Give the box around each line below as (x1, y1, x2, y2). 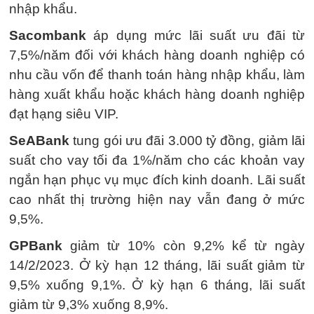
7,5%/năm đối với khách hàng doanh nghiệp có (9, 48, 305, 62)
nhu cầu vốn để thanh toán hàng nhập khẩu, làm (9, 67, 305, 82)
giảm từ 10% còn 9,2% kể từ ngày (62, 238, 305, 253)
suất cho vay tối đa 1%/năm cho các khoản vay (9, 153, 305, 168)
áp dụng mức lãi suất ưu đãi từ (86, 28, 305, 43)
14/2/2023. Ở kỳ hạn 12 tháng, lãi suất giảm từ (9, 258, 305, 273)
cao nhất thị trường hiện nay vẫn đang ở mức (9, 192, 305, 207)
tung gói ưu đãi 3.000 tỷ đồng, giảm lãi (69, 133, 305, 148)
